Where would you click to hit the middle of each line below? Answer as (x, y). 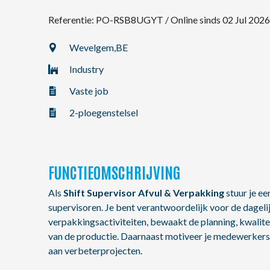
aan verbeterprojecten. (95, 250)
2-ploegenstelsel (104, 112)
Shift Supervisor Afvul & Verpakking (144, 193)
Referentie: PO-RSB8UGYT (107, 20)
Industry (86, 69)
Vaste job (89, 91)
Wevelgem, (93, 47)
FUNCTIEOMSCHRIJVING (115, 172)
